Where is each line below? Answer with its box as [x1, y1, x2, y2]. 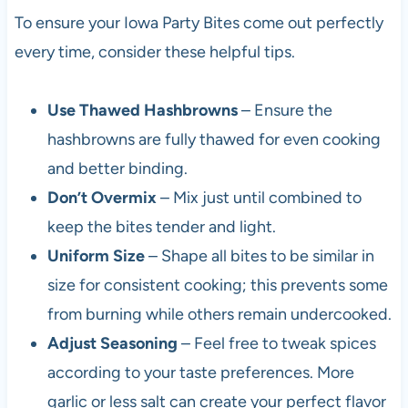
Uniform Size [46, 246, 145, 267]
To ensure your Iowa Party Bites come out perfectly [14, 13, 383, 34]
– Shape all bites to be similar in [144, 246, 374, 267]
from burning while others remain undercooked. [46, 304, 392, 325]
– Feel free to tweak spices [177, 333, 376, 354]
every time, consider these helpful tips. [14, 42, 295, 63]
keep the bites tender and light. [46, 217, 276, 238]
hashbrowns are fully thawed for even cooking [46, 129, 381, 150]
